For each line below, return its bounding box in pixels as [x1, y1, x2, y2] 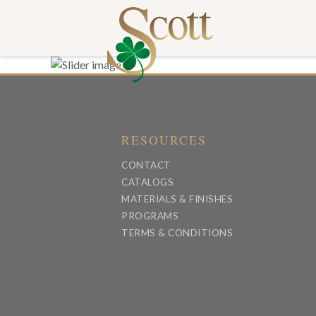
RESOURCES [121, 131, 207, 149]
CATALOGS [121, 176, 174, 188]
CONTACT [121, 159, 171, 171]
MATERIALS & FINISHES [121, 193, 233, 205]
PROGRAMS [121, 210, 178, 222]
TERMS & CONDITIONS [121, 227, 233, 239]
